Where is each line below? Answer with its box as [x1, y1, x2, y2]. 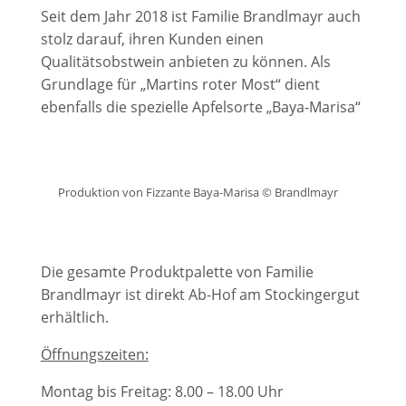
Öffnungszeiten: [40, 344, 149, 364]
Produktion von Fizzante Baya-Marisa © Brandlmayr [58, 184, 339, 200]
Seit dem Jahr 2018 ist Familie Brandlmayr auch [40, 6, 361, 26]
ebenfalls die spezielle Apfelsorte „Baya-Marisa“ [40, 97, 361, 117]
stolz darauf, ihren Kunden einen [40, 29, 264, 49]
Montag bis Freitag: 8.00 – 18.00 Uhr [40, 382, 284, 401]
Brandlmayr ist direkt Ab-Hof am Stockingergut [40, 285, 360, 304]
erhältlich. [40, 307, 109, 327]
